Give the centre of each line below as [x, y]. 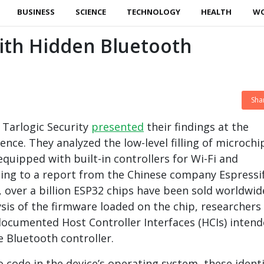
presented [118, 127]
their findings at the [196, 127]
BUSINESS [36, 12]
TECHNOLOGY [154, 12]
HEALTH [217, 12]
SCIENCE [90, 12]
